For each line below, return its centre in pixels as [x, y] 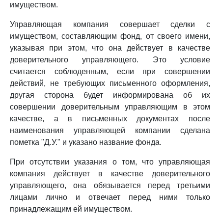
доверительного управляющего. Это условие [110, 60]
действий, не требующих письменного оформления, [110, 83]
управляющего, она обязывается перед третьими [110, 185]
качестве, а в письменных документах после [110, 119]
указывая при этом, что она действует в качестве [110, 48]
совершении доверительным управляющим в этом [110, 107]
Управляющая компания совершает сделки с [110, 24]
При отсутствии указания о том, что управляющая [110, 162]
